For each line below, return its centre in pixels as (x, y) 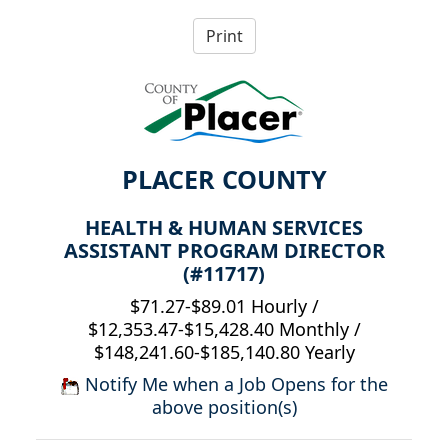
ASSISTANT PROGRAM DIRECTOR (224, 251)
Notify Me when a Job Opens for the (234, 384)
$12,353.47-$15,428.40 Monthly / (224, 329)
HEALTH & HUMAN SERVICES (224, 228)
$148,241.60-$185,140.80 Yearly (224, 352)
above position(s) (224, 407)
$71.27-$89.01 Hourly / (224, 306)
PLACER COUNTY (224, 179)
